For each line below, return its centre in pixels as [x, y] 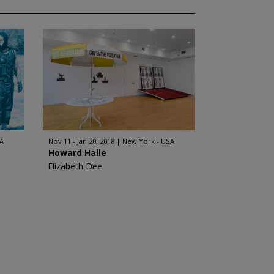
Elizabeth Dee [75, 166]
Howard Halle [77, 153]
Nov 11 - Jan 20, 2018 [81, 141]
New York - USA [148, 141]
